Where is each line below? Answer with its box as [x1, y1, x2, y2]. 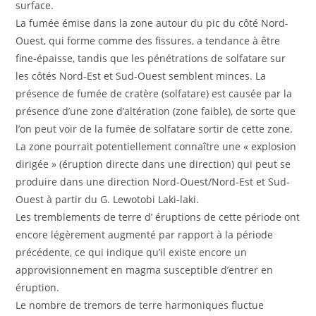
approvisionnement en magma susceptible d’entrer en [16, 262, 274, 276]
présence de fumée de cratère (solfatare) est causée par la [16, 86, 293, 100]
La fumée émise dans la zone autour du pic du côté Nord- [16, 16, 289, 30]
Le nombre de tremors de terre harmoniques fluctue [16, 298, 265, 312]
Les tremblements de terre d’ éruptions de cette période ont [16, 209, 300, 224]
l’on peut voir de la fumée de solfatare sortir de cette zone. [16, 121, 293, 135]
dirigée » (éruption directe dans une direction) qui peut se [16, 157, 291, 171]
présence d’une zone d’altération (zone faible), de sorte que [16, 104, 296, 118]
